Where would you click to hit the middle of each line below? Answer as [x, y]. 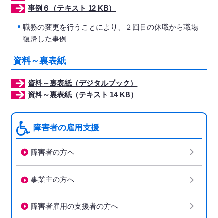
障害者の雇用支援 [66, 127]
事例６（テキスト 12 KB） [72, 8]
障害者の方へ [52, 152]
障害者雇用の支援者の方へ [74, 206]
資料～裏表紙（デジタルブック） [83, 83]
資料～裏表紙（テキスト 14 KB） [83, 95]
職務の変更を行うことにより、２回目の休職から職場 [111, 27]
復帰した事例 [45, 39]
